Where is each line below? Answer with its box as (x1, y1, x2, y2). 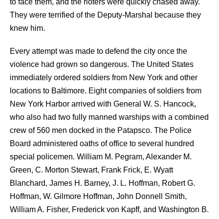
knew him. (10, 24, 45, 32)
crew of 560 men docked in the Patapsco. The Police (10, 126, 192, 134)
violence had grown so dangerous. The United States (10, 60, 194, 68)
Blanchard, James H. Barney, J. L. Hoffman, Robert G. (10, 179, 195, 187)
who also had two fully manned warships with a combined (10, 113, 209, 121)
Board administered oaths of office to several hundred (10, 139, 194, 148)
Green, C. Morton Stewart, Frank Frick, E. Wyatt (10, 166, 173, 174)
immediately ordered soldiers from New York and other (10, 73, 197, 82)
